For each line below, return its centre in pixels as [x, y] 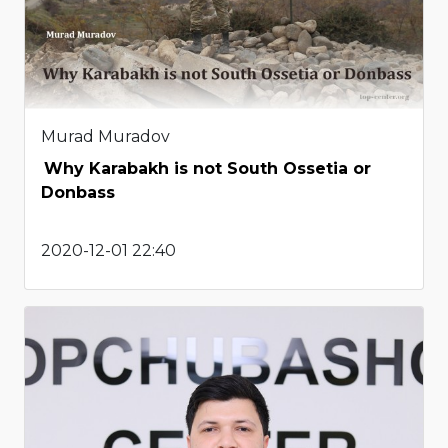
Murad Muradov [105, 136]
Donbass [78, 192]
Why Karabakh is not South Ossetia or [207, 168]
